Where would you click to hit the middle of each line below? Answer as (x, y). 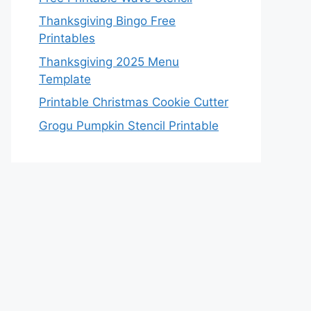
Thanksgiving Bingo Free (107, 21)
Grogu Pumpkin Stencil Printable (129, 125)
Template (65, 79)
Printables (67, 38)
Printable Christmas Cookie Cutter (134, 102)
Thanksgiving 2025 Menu (109, 61)
